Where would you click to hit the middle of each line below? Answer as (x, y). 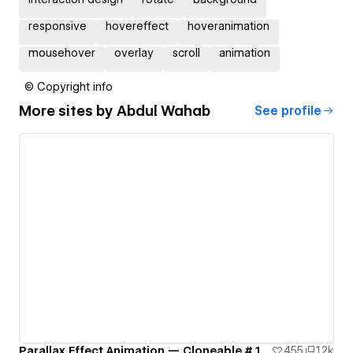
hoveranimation (229, 26)
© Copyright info (69, 86)
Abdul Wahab (163, 111)
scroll (186, 52)
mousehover (62, 52)
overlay (134, 52)
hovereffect (137, 26)
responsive (58, 26)
